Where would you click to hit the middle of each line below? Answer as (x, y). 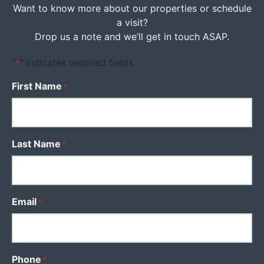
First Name (37, 86)
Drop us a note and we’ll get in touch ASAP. (132, 36)
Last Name (36, 143)
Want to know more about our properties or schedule (132, 8)
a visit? (132, 22)
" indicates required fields (76, 62)
